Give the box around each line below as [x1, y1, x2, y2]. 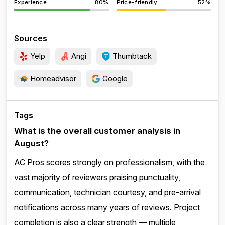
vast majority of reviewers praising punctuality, [14, 172, 180, 182]
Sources [14, 33, 47, 43]
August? [14, 138, 49, 148]
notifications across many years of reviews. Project [14, 202, 200, 212]
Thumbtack [110, 51, 152, 61]
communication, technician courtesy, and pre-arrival [14, 187, 201, 197]
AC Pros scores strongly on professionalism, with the [14, 157, 205, 167]
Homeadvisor [28, 74, 76, 83]
